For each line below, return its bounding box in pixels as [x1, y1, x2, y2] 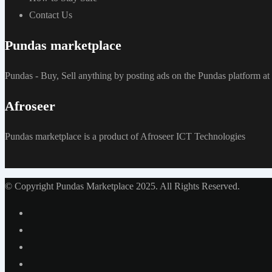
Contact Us [29, 10, 72, 21]
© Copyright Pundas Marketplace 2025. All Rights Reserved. [5, 181, 240, 192]
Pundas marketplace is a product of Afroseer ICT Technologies [5, 131, 245, 142]
